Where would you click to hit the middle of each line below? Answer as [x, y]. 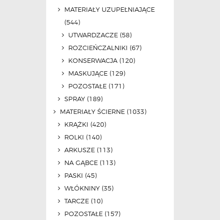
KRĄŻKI [76, 124]
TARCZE [76, 201]
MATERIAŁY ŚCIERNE [93, 111]
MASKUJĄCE [88, 73]
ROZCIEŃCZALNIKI [98, 47]
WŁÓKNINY [82, 188]
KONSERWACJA [93, 60]
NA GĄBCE [81, 162]
